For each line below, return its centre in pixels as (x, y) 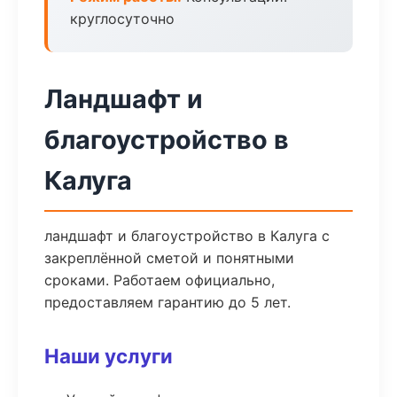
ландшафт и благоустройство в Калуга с (187, 236)
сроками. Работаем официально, (160, 280)
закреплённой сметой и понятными (169, 258)
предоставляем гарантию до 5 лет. (167, 302)
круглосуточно (122, 19)
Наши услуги (109, 356)
